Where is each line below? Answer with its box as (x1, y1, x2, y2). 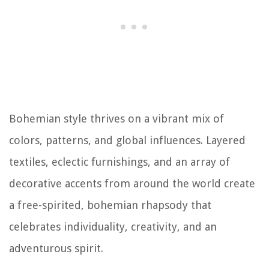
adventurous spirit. (9, 242, 103, 255)
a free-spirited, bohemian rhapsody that (9, 199, 211, 212)
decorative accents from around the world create (9, 177, 255, 190)
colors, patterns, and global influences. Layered (9, 134, 246, 147)
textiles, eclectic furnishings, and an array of (9, 156, 230, 169)
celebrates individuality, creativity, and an (9, 220, 217, 234)
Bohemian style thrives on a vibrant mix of (9, 112, 224, 125)
